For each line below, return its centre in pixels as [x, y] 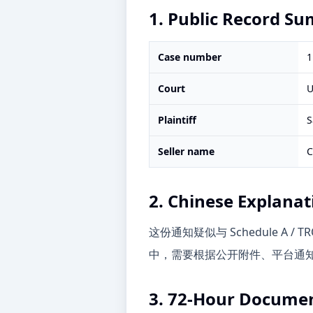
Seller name [186, 151]
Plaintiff [177, 120]
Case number [190, 57]
